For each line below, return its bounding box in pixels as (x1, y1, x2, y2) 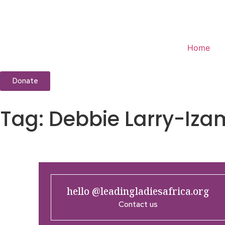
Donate (12, 76, 38, 86)
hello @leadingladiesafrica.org (67, 185, 210, 198)
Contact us (119, 198, 158, 209)
